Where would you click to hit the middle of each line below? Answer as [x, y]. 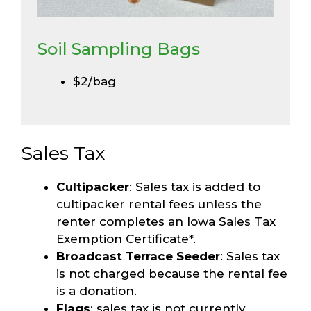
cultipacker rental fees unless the [159, 204]
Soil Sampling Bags [119, 49]
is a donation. [96, 291]
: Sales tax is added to [195, 187]
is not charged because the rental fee [172, 274]
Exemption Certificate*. [126, 239]
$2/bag [94, 82]
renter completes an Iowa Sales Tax [166, 222]
